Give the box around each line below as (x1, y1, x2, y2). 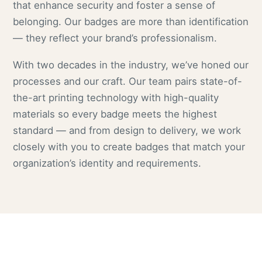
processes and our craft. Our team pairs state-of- (13, 75, 243, 88)
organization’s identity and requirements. (13, 157, 202, 170)
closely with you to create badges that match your (13, 141, 246, 153)
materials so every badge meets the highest (13, 108, 218, 120)
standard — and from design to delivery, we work (13, 125, 242, 137)
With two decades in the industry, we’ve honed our (13, 59, 249, 71)
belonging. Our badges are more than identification (13, 16, 249, 28)
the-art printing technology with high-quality (13, 92, 219, 104)
